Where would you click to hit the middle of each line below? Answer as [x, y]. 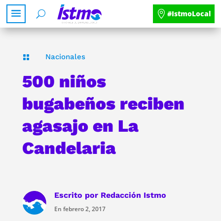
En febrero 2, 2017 [80, 209]
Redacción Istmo [133, 195]
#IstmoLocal [189, 13]
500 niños [64, 81]
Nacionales [65, 56]
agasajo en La [80, 126]
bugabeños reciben [103, 103]
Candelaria [69, 148]
